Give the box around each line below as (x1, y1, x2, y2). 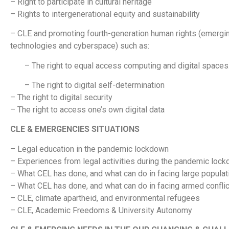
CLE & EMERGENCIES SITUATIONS (10, 124, 140, 134)
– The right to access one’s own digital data (10, 105, 165, 115)
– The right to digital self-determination (10, 80, 165, 90)
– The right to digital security (10, 93, 112, 103)
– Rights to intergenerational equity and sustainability (10, 9, 200, 19)
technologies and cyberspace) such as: (10, 41, 149, 51)
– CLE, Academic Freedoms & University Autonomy (10, 205, 192, 215)
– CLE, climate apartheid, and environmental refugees (10, 193, 200, 203)
